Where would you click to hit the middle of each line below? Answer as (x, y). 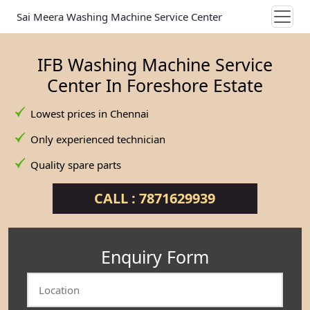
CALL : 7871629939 (155, 198)
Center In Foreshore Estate (155, 85)
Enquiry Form (155, 257)
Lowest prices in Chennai (90, 113)
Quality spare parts (76, 165)
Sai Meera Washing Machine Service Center (119, 17)
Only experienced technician (98, 139)
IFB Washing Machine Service (155, 64)
